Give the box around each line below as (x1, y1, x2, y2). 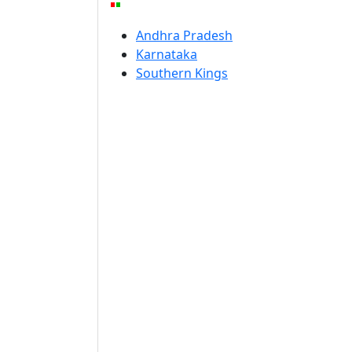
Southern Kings (136, 64, 228, 82)
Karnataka (136, 46, 197, 63)
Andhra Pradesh (136, 27, 233, 44)
